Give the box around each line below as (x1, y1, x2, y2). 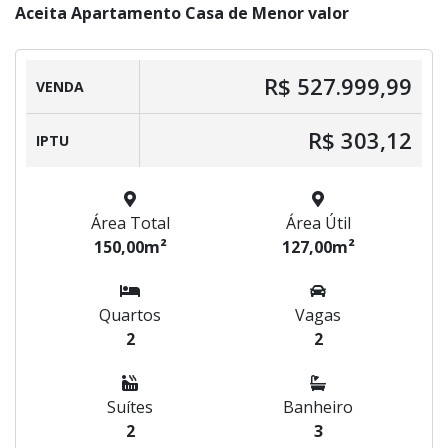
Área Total (90, 212, 170, 234)
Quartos (99, 304, 161, 326)
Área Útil (285, 212, 351, 234)
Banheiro (283, 396, 353, 418)
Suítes (107, 396, 153, 418)
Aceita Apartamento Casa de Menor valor (15, 2, 349, 24)
